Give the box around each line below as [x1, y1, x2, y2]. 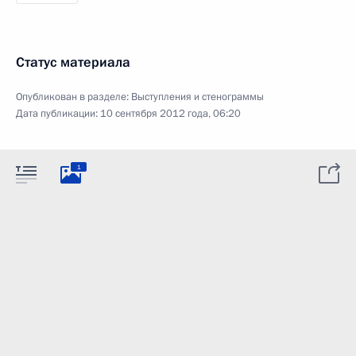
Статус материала [16, 53, 130, 72]
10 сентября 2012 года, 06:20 [100, 106, 241, 121]
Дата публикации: [16, 106, 100, 121]
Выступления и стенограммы [131, 90, 264, 104]
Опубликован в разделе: [16, 90, 131, 104]
